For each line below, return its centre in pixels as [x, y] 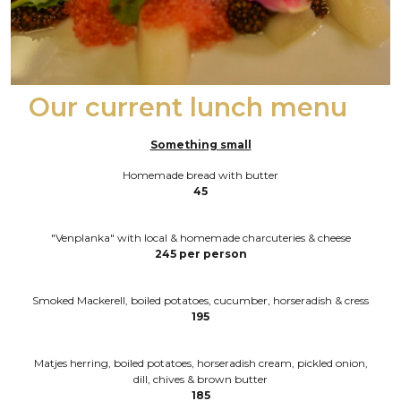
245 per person [200, 253]
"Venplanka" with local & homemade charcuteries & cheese [200, 237]
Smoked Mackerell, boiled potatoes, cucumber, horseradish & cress [200, 300]
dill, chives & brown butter [200, 379]
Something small [200, 144]
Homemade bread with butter [200, 175]
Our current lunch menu [188, 107]
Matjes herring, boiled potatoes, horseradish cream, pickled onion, [200, 363]
